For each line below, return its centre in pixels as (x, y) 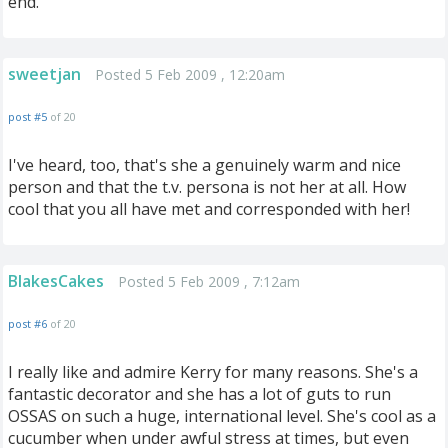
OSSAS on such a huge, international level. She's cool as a (222, 416)
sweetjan (44, 74)
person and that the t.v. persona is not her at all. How (207, 187)
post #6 (27, 323)
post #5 (27, 116)
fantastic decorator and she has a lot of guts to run (199, 394)
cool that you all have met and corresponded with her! (209, 209)
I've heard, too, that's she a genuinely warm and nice (204, 165)
